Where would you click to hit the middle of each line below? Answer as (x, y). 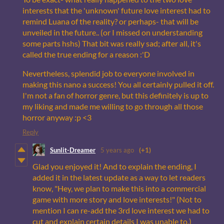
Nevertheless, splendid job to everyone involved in (108, 73)
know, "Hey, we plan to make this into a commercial (119, 188)
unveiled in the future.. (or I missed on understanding (112, 32)
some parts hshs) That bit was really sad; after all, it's (112, 43)
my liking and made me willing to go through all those (113, 106)
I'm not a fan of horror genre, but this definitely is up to (115, 95)
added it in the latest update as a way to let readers (119, 177)
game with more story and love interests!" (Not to (117, 199)
